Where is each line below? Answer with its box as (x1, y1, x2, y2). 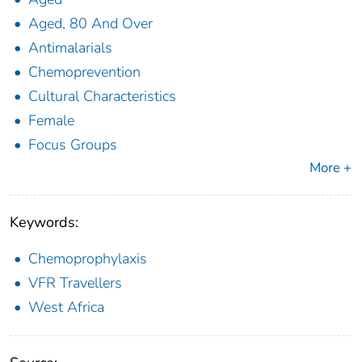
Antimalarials (28, 38, 112, 58)
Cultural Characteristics (28, 86, 176, 107)
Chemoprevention (28, 62, 141, 82)
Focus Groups (28, 135, 117, 155)
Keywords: (10, 213, 78, 233)
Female (28, 111, 74, 131)
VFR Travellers (28, 273, 122, 293)
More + (309, 158, 351, 178)
